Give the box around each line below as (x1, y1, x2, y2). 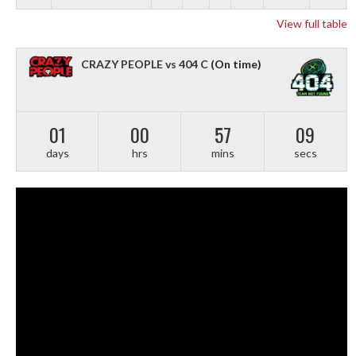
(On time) (208, 56, 261, 71)
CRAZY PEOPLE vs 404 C (81, 56, 208, 71)
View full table (276, 16, 347, 30)
